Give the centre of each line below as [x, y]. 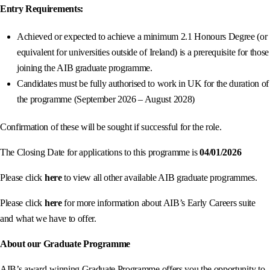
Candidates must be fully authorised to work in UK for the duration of [143, 83]
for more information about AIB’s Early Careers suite [159, 202]
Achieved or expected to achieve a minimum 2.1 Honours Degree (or [142, 36]
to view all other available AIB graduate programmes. [159, 177]
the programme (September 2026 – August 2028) [106, 99]
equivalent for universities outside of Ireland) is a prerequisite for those [143, 52]
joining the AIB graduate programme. [85, 67]
